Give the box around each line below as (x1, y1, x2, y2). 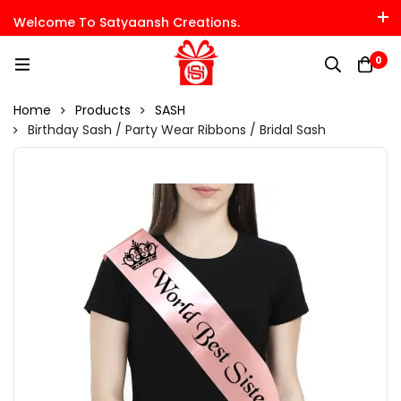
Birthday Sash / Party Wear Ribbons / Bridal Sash (28, 121, 326, 139)
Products (75, 101, 131, 119)
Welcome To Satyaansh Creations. (13, 13, 240, 31)
